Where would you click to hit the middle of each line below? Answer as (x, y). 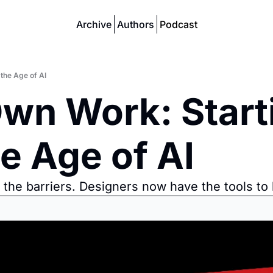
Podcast (178, 24)
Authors (135, 24)
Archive (94, 24)
